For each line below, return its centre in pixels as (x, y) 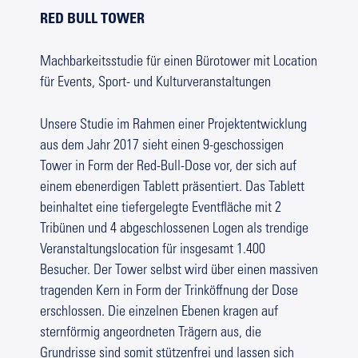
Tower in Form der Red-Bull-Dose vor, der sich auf (168, 167)
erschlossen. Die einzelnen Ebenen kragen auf (159, 313)
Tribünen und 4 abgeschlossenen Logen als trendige (174, 230)
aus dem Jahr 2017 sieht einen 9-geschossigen (162, 147)
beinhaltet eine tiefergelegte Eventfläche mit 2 (161, 209)
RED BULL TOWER (92, 18)
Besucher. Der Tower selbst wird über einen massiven (179, 271)
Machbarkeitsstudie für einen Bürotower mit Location (179, 63)
